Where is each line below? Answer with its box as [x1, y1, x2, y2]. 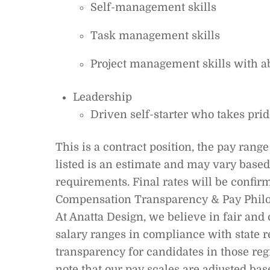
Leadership [72, 90, 132, 103]
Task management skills [90, 30, 220, 42]
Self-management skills [90, 1, 216, 14]
